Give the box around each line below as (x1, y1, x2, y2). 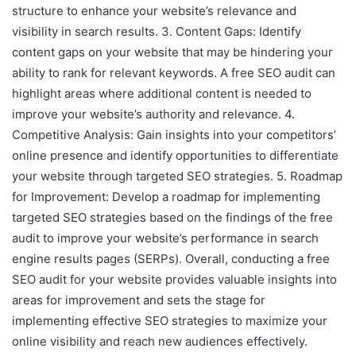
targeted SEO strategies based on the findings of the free (12, 210, 333, 226)
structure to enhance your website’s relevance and (12, 3, 296, 19)
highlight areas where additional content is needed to (12, 86, 311, 102)
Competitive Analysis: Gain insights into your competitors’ (12, 127, 336, 143)
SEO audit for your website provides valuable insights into (12, 272, 337, 288)
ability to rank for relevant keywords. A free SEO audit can (12, 65, 335, 81)
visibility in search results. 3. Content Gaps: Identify (12, 24, 301, 40)
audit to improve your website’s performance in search (12, 230, 319, 246)
